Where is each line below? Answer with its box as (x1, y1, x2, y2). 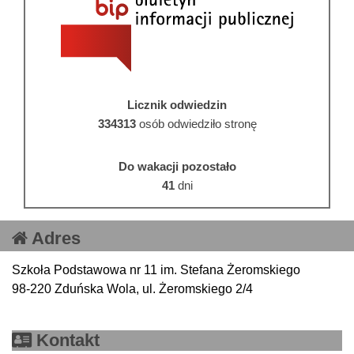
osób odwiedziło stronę (135, 116, 257, 130)
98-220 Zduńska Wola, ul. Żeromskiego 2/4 (12, 281, 253, 296)
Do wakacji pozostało (118, 159, 236, 173)
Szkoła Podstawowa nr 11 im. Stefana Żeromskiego (12, 262, 300, 277)
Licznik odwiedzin (127, 97, 227, 111)
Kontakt (32, 330, 100, 350)
